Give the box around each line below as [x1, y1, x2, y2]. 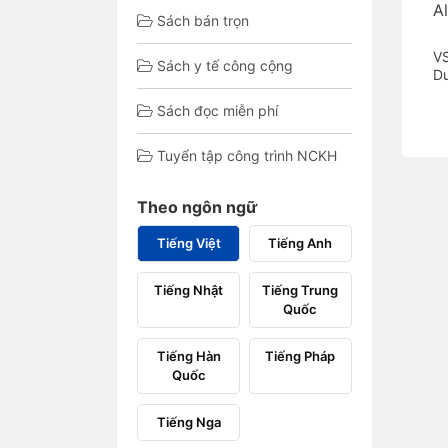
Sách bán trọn [157, 12, 249, 29]
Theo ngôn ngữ [137, 197, 257, 217]
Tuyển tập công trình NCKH [157, 147, 337, 164]
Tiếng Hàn [156, 348, 221, 364]
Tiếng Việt [156, 235, 221, 251]
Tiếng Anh [268, 235, 333, 251]
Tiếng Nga [156, 414, 221, 430]
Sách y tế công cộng [157, 57, 293, 74]
